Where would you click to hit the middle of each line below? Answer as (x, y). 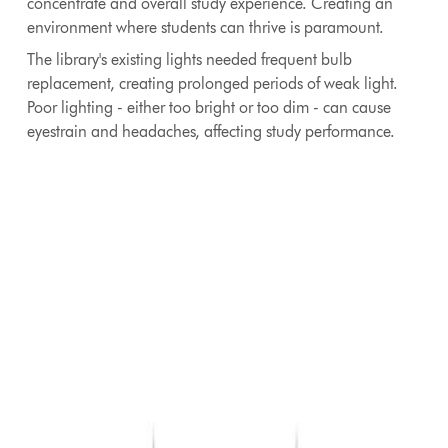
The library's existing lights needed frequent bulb (190, 60)
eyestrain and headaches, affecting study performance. (211, 132)
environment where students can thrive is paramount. (206, 28)
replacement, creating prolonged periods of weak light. (213, 84)
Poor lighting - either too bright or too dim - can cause (209, 108)
